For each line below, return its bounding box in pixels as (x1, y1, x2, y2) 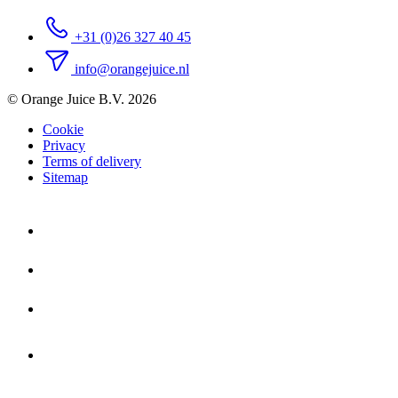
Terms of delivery (43, 153, 141, 169)
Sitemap (43, 169, 88, 185)
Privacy (43, 137, 85, 153)
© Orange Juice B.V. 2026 (7, 91, 156, 107)
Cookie (43, 121, 84, 137)
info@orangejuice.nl (75, 60, 189, 76)
